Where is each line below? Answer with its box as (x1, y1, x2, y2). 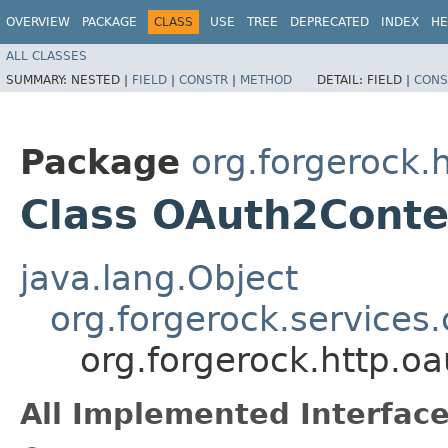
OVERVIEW (6, 15, 70, 29)
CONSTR (179, 72, 228, 87)
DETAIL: (317, 72, 367, 87)
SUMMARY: (6, 72, 71, 87)
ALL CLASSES (6, 48, 87, 63)
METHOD (240, 72, 292, 87)
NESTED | (71, 72, 132, 87)
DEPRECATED (290, 15, 369, 29)
